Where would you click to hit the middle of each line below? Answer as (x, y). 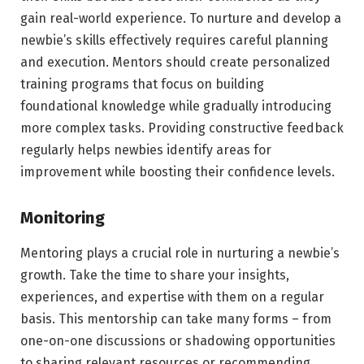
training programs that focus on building (142, 84)
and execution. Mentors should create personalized (175, 63)
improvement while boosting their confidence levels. (178, 172)
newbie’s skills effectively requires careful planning (174, 41)
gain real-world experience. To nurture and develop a (181, 19)
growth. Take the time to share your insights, (155, 275)
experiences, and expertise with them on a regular (172, 297)
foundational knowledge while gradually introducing (176, 106)
